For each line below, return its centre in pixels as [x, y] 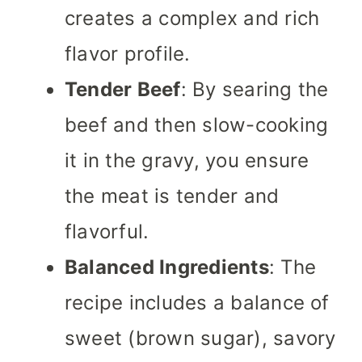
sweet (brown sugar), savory [200, 339]
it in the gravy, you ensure [187, 161]
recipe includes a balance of [197, 303]
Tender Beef [123, 90]
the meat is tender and [172, 196]
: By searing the [255, 90]
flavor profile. [128, 54]
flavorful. [107, 232]
